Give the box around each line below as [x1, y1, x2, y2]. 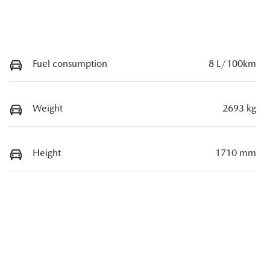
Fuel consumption [33, 58, 107, 70]
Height [33, 146, 61, 159]
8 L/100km [209, 58, 256, 70]
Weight [33, 102, 63, 115]
